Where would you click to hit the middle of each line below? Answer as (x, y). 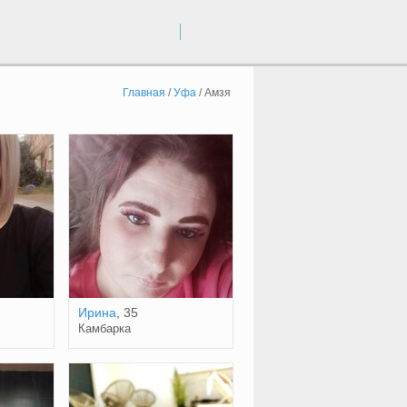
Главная (144, 93)
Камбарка (104, 328)
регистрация (217, 31)
